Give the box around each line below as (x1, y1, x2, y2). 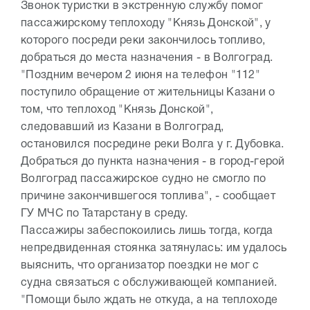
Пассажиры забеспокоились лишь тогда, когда (21, 226, 273, 236)
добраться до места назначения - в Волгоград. (21, 53, 273, 63)
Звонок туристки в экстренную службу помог (21, 1, 264, 11)
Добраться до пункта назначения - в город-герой (21, 157, 285, 167)
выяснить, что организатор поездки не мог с (21, 261, 259, 271)
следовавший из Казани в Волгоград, (21, 122, 224, 132)
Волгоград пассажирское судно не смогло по (21, 174, 266, 184)
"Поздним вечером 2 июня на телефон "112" (21, 71, 260, 80)
